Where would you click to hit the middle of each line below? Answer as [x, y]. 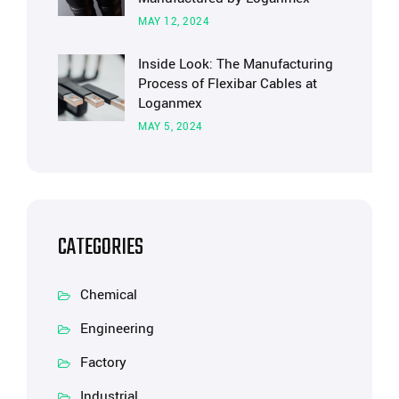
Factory [103, 362]
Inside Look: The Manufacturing [236, 64]
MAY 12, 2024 [174, 21]
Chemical [109, 294]
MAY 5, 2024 [171, 126]
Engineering [117, 328]
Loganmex [170, 103]
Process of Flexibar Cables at [228, 83]
